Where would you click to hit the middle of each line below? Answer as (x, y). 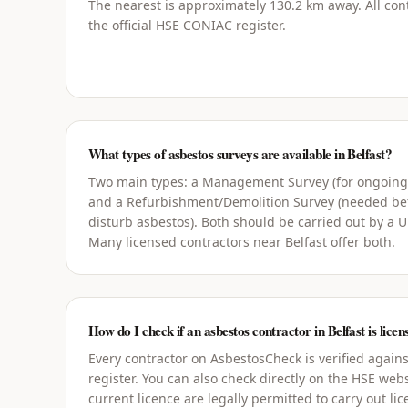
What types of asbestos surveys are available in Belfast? (240, 154)
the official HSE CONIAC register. (187, 25)
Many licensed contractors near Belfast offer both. (242, 242)
